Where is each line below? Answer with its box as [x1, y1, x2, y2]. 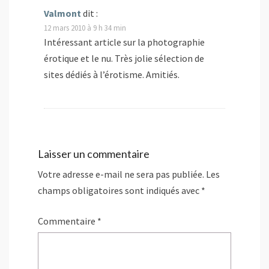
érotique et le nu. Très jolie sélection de [44, 52, 204, 65]
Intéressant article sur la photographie [44, 36, 205, 49]
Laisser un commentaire [38, 147, 150, 161]
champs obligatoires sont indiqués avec [38, 184, 201, 197]
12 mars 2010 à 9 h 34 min [44, 23, 126, 33]
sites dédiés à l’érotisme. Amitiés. [44, 68, 180, 81]
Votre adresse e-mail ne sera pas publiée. [38, 168, 204, 181]
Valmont [44, 7, 81, 20]
